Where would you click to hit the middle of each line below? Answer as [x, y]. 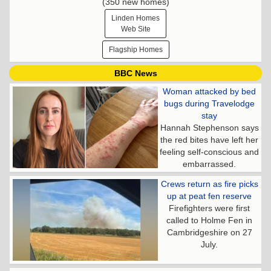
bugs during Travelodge [209, 103]
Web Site [135, 29]
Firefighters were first [209, 208]
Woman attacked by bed [209, 91]
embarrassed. [209, 164]
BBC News [135, 73]
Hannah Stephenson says [209, 127]
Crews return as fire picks [209, 184]
